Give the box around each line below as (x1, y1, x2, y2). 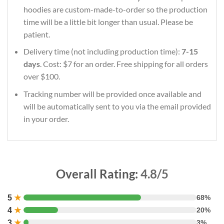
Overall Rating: (55, 166, 140, 181)
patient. (23, 29, 50, 39)
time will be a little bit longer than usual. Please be (23, 16, 193, 26)
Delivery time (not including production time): (23, 46, 181, 56)
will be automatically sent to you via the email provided (23, 101, 211, 111)
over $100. (23, 71, 60, 81)
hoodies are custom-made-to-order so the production (23, 4, 207, 14)
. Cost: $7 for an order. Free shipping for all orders (39, 59, 208, 69)
